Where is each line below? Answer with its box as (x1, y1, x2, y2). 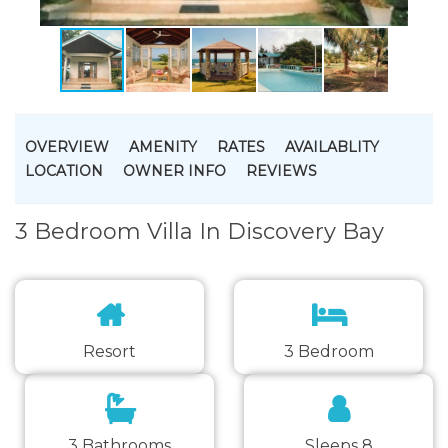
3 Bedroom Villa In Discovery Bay (15, 218, 384, 245)
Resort (83, 342, 136, 361)
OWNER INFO (123, 162, 226, 180)
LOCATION (25, 162, 103, 180)
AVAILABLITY (285, 138, 379, 156)
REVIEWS (246, 162, 317, 180)
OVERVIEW (25, 138, 109, 156)
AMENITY (129, 138, 197, 156)
